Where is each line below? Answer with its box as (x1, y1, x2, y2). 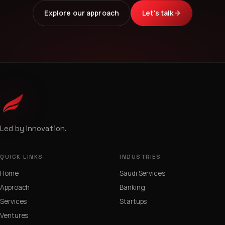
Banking (120, 183, 145, 192)
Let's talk (142, 8, 174, 18)
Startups (120, 197, 147, 206)
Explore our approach (44, 8, 120, 18)
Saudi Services (120, 169, 165, 178)
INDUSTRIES (120, 153, 161, 161)
